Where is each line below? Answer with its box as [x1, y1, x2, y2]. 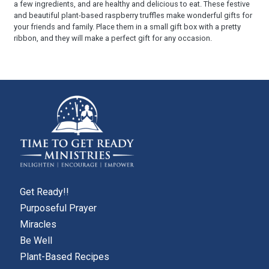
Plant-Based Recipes [20, 251, 109, 263]
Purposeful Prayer [20, 202, 97, 214]
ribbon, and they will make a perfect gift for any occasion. [14, 33, 212, 43]
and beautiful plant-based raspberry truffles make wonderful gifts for [14, 10, 252, 20]
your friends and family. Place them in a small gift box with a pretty [14, 22, 241, 31]
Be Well [20, 235, 52, 247]
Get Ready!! [20, 186, 69, 198]
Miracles [20, 219, 56, 231]
